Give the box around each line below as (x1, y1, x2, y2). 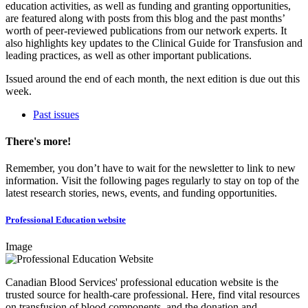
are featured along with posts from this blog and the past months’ (5, 12, 285, 24)
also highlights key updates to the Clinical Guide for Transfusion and (5, 36, 302, 49)
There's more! (5, 135, 74, 147)
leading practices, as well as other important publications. (5, 49, 252, 61)
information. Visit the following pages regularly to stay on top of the (5, 175, 299, 187)
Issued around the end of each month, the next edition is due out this (5, 72, 300, 85)
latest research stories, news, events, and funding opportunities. (5, 187, 277, 199)
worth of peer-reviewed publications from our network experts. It (5, 24, 287, 36)
